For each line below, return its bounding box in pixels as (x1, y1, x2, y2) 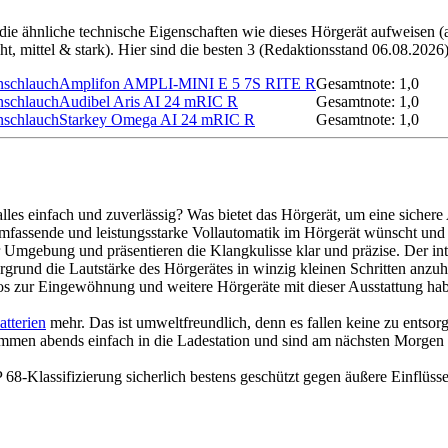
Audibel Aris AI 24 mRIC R (59, 93, 238, 111)
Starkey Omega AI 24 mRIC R (59, 111, 255, 129)
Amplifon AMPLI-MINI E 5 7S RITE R (59, 75, 316, 93)
